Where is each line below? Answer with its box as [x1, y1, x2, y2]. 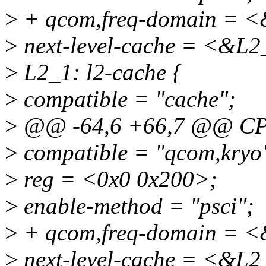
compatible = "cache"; [18, 86, 236, 112]
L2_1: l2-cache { [18, 59, 182, 85]
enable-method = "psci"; [18, 193, 254, 219]
